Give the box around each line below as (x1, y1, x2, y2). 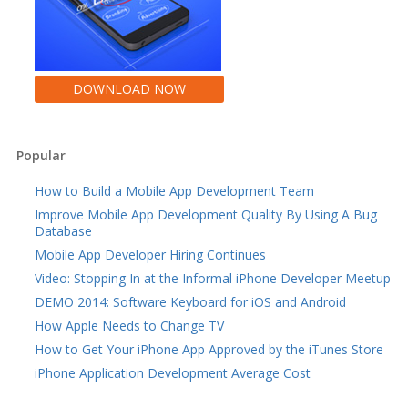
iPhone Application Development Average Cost (34, 364, 311, 382)
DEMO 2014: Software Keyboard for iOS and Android (34, 293, 346, 311)
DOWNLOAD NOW (72, 80, 186, 97)
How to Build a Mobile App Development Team (34, 182, 314, 199)
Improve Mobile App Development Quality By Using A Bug (34, 206, 377, 223)
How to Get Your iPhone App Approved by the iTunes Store (34, 341, 383, 358)
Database (34, 222, 92, 240)
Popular (15, 147, 66, 164)
